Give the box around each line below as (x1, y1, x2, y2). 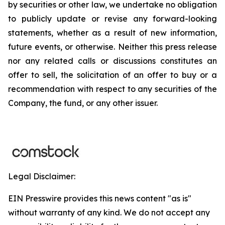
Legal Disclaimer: (8, 171, 75, 181)
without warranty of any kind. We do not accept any (8, 207, 210, 217)
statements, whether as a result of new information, (8, 28, 217, 38)
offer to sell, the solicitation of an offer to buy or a (8, 70, 217, 80)
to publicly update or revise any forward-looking (8, 14, 217, 24)
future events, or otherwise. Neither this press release (8, 42, 217, 52)
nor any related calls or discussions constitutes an (8, 56, 217, 66)
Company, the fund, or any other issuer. (8, 98, 158, 108)
